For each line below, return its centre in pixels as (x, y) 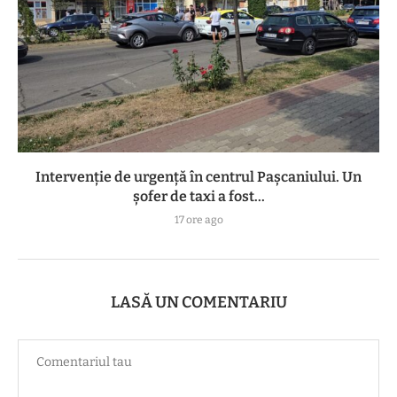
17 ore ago (198, 220)
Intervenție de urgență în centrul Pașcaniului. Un (198, 177)
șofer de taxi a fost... (198, 197)
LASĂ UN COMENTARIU (198, 303)
